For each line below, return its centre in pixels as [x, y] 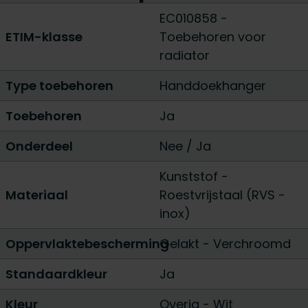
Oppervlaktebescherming [87, 244]
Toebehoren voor [213, 37]
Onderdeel [39, 146]
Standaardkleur [56, 274]
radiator [185, 55]
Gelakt [181, 244]
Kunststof [190, 176]
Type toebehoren [59, 86]
